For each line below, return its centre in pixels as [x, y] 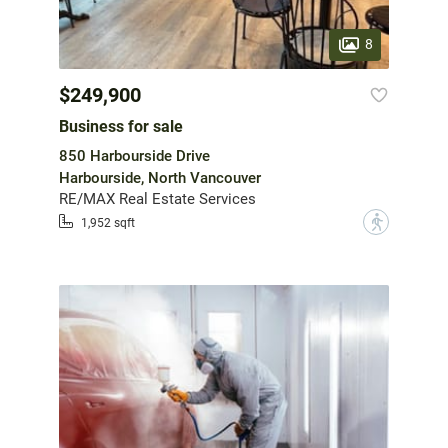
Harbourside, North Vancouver [160, 177]
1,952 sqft [108, 223]
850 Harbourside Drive [134, 155]
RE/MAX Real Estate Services [157, 198]
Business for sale [121, 126]
